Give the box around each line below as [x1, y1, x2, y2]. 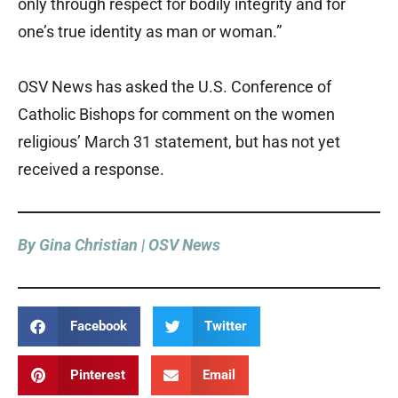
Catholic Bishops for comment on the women [18, 105, 335, 124]
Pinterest [69, 367, 125, 384]
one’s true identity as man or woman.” [18, 22, 282, 42]
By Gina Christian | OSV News [18, 235, 220, 255]
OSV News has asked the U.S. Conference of [18, 77, 331, 97]
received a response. [18, 160, 164, 179]
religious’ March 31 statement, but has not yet [18, 132, 340, 152]
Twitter [204, 318, 247, 335]
